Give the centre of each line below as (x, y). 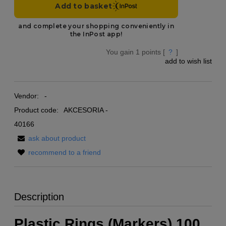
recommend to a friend (65, 152)
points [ (153, 52)
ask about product (57, 138)
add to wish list (188, 61)
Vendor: (27, 96)
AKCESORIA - (86, 110)
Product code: (36, 110)
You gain (121, 52)
